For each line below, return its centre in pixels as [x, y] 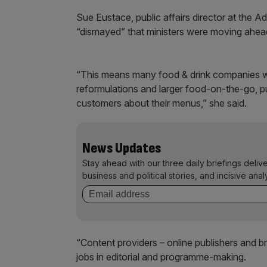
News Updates [122, 148]
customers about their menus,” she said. [162, 103]
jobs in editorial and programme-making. [162, 257]
